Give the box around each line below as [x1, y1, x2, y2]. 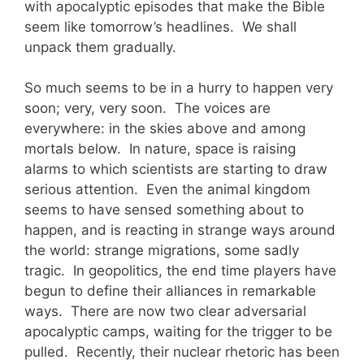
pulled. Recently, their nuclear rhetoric [24, 344, 279, 361]
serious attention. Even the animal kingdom [24, 181, 310, 198]
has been [279, 344, 340, 361]
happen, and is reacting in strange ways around [24, 222, 336, 239]
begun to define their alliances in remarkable [24, 283, 316, 300]
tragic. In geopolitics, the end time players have [24, 262, 336, 279]
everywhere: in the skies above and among [24, 120, 305, 137]
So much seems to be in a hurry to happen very [24, 80, 333, 97]
